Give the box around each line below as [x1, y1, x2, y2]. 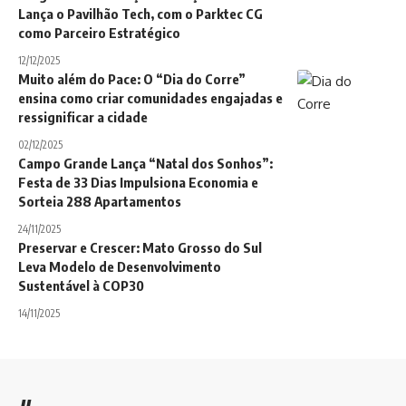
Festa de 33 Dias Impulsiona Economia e [18, 174, 258, 191]
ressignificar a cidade [18, 109, 148, 126]
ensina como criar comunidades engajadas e [18, 90, 283, 107]
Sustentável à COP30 [18, 277, 144, 295]
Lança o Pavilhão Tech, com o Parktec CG [18, 5, 263, 23]
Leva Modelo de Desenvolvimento [18, 258, 221, 275]
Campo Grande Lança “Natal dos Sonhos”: [18, 155, 273, 172]
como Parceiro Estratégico [18, 24, 180, 42]
